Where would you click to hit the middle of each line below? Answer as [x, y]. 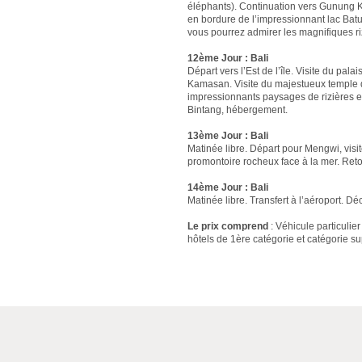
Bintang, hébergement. [238, 110]
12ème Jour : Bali [228, 58]
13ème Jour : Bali [228, 136]
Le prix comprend [228, 226]
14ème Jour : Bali [228, 187]
